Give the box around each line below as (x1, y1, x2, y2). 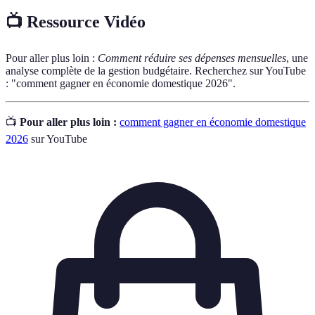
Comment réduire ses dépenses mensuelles (98, 52, 286, 64)
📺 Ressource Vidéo (6, 13, 146, 32)
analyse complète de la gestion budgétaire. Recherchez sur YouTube (6, 65, 306, 77)
